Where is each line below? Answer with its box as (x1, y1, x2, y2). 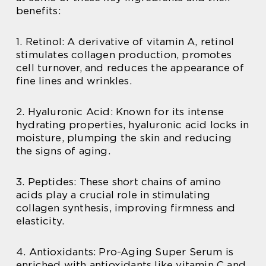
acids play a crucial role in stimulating (16, 188, 211, 201)
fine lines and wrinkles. (16, 74, 132, 87)
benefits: (16, 4, 61, 17)
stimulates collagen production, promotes (16, 48, 232, 61)
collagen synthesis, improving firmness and (16, 201, 236, 214)
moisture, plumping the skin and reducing (16, 131, 232, 144)
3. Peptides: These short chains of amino (16, 175, 221, 188)
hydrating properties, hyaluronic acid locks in (16, 118, 249, 131)
